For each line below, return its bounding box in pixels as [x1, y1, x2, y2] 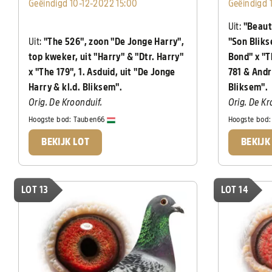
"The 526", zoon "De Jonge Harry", [41, 37, 185, 47]
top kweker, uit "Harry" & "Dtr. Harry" [29, 52, 184, 63]
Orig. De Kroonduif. [29, 98, 103, 108]
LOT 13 [21, 185, 49, 195]
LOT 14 [220, 185, 248, 195]
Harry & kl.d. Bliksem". [29, 83, 123, 93]
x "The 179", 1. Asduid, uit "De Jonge [29, 67, 175, 78]
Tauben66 [73, 115, 107, 124]
